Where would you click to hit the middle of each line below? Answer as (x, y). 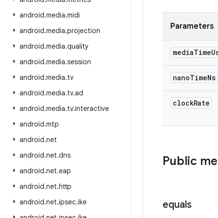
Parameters (192, 26)
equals (177, 205)
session (79, 62)
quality (78, 46)
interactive (92, 109)
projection (84, 31)
